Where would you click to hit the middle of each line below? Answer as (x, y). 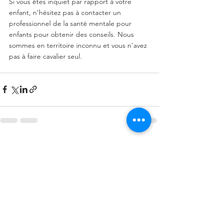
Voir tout (146, 146)
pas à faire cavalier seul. (46, 56)
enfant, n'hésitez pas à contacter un (66, 12)
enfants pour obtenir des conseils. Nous (72, 34)
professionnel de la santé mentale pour (71, 23)
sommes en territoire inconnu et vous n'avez (79, 45)
